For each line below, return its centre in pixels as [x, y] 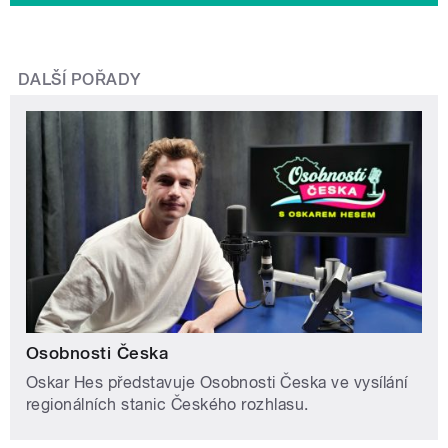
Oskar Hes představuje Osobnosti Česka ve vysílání [217, 382]
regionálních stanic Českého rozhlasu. [167, 404]
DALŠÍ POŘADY [79, 80]
